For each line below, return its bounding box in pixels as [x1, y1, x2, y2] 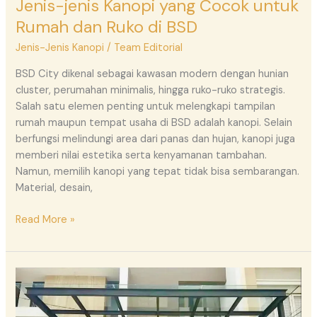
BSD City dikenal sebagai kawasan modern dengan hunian [16, 67, 289, 81]
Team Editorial [114, 41, 183, 55]
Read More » [16, 212, 76, 226]
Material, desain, [16, 180, 93, 195]
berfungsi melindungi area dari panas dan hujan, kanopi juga [16, 132, 296, 146]
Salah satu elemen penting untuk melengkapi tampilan [16, 99, 276, 113]
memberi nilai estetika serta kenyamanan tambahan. [16, 148, 267, 162]
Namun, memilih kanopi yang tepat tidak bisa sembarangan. [16, 164, 300, 178]
